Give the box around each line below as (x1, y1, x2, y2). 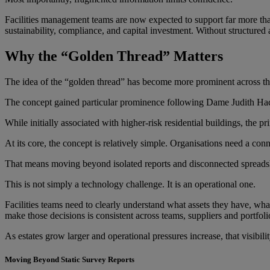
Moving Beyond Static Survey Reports (5, 254, 134, 264)
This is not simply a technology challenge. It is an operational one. (5, 178, 256, 189)
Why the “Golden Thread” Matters (5, 48, 223, 64)
